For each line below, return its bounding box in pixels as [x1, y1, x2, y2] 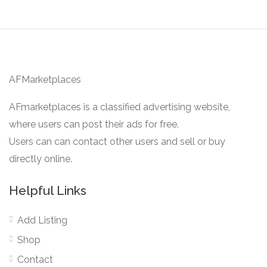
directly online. [9, 153, 72, 165]
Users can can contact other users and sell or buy [9, 136, 225, 148]
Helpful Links [9, 183, 86, 198]
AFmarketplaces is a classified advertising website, [9, 101, 230, 113]
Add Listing [17, 215, 67, 226]
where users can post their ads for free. [9, 119, 179, 131]
